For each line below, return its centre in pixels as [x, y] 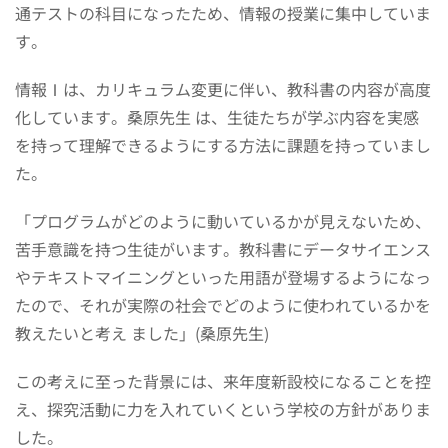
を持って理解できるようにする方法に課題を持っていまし [223, 144]
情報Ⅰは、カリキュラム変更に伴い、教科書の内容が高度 [223, 88]
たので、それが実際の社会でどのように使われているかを [223, 304]
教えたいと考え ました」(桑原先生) [142, 332]
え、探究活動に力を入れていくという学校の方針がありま [223, 408]
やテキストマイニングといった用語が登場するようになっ [223, 276]
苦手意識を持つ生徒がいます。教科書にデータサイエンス [223, 248]
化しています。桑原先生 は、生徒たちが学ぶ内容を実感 [217, 116]
